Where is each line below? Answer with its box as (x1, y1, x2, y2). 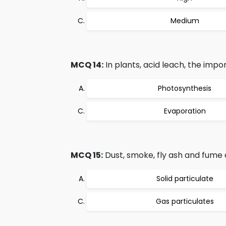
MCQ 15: (71, 149, 103, 161)
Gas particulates (155, 196, 214, 206)
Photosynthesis (158, 83, 211, 93)
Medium (170, 16, 199, 26)
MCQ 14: (71, 59, 103, 71)
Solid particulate (156, 174, 213, 184)
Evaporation (163, 106, 206, 116)
